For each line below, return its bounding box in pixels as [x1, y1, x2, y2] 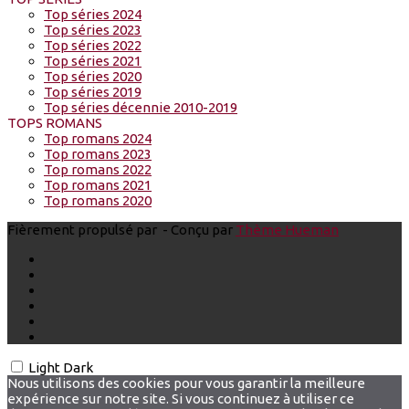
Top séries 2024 [44, 6, 142, 23]
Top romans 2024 [44, 131, 152, 147]
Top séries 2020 [44, 68, 142, 85]
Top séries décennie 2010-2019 [44, 100, 237, 116]
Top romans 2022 [44, 162, 152, 178]
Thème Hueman [236, 222, 339, 238]
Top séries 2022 [44, 37, 142, 54]
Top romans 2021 [44, 177, 152, 194]
